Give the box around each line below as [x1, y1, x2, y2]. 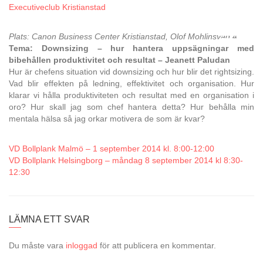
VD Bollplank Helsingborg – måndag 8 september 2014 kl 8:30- [9, 156, 243, 165]
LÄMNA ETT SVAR [9, 214, 90, 224]
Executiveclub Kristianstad [9, 2, 106, 12]
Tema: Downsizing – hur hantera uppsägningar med [9, 43, 254, 53]
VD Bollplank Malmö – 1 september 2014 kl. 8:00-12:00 [9, 144, 214, 153]
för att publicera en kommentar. [97, 241, 216, 250]
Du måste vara [9, 241, 66, 250]
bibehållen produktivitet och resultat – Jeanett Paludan [9, 55, 230, 65]
